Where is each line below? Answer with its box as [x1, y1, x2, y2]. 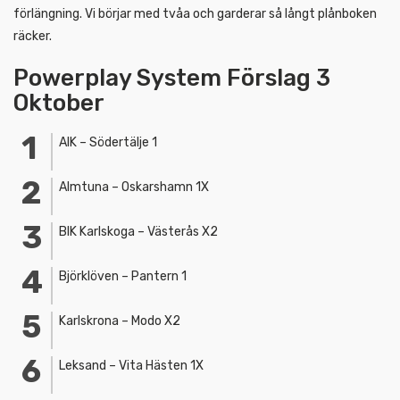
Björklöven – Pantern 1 [59, 268, 187, 284]
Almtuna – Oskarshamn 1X [59, 179, 209, 195]
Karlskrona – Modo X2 [59, 312, 180, 329]
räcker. [13, 28, 52, 44]
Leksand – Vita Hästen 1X [59, 357, 204, 373]
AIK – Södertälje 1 [59, 134, 157, 150]
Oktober [13, 88, 104, 116]
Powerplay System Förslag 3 [13, 63, 330, 91]
